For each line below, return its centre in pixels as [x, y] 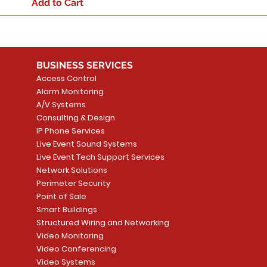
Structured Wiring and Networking [103, 223]
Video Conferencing [76, 249]
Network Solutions [72, 170]
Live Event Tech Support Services [100, 157]
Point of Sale [61, 197]
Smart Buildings [66, 210]
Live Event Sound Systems [86, 144]
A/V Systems [61, 105]
